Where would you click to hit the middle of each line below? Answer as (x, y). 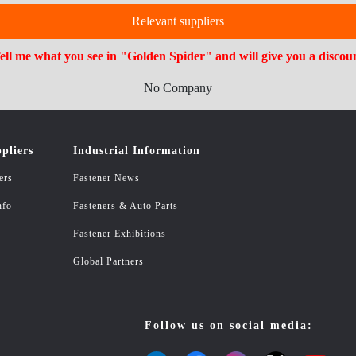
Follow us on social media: (229, 325)
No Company (178, 88)
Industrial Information (137, 151)
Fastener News (106, 178)
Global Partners (108, 261)
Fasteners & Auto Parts (126, 206)
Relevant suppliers (178, 21)
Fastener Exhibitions (120, 234)
